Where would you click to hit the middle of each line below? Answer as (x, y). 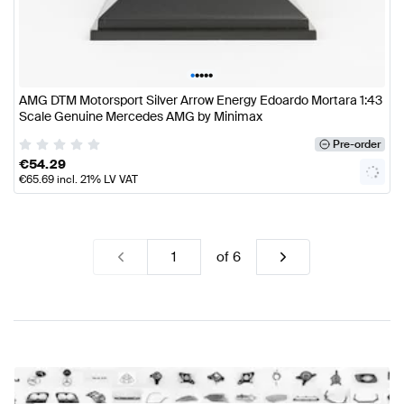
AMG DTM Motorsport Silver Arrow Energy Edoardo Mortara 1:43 (201, 101)
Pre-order (356, 144)
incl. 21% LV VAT (96, 179)
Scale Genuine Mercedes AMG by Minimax (141, 117)
